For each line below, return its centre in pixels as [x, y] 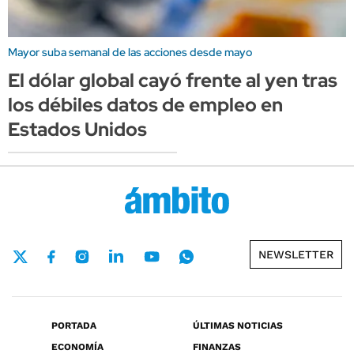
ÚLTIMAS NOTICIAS [238, 326]
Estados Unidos [77, 129]
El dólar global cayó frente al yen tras [173, 80]
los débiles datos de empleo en [145, 104]
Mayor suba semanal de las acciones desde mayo [130, 52]
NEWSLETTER [296, 255]
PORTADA [74, 326]
